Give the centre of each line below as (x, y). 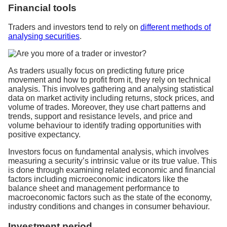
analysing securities (44, 36)
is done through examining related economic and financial (112, 170)
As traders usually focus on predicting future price (96, 71)
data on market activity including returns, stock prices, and (111, 98)
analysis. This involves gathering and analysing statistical (111, 89)
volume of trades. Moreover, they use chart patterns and (107, 107)
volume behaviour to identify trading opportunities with (105, 126)
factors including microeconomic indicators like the (98, 179)
